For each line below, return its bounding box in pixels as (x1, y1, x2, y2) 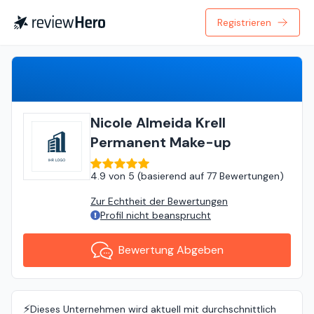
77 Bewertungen (207, 170, 280, 182)
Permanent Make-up (90, 133, 231, 151)
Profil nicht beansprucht (100, 209, 211, 221)
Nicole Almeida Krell (90, 114, 226, 132)
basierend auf (141, 170, 204, 182)
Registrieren (217, 16, 271, 29)
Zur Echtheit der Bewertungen (90, 195, 228, 207)
